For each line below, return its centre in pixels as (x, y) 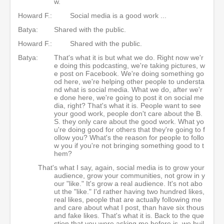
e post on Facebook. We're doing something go (129, 73)
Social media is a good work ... (118, 15)
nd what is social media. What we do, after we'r (128, 89)
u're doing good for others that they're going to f (129, 129)
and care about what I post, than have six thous (129, 207)
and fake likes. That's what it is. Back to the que (129, 215)
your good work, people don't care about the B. (128, 113)
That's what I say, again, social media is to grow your (121, 167)
